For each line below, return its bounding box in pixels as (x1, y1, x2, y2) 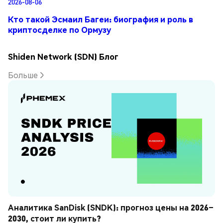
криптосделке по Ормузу (8, 24, 111, 35)
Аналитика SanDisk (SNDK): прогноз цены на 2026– (8, 202, 214, 213)
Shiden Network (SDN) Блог (8, 51, 118, 62)
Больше (8, 70, 38, 81)
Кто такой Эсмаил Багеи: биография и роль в (8, 14, 193, 25)
